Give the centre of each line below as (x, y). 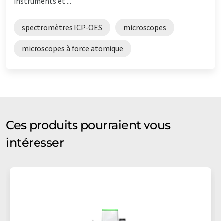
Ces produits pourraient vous (88, 125)
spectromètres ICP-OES (62, 27)
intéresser (35, 142)
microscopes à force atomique (73, 48)
